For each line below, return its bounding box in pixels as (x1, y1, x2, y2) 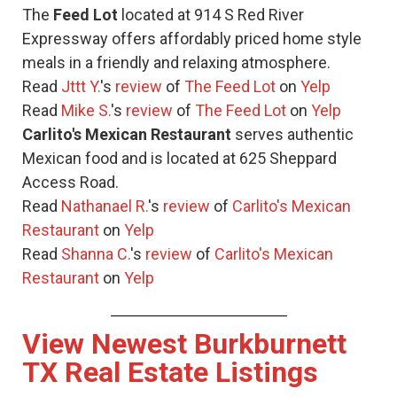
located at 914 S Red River (118, 4, 304, 24)
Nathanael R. (61, 196, 148, 215)
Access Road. (22, 172, 119, 191)
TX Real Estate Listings (22, 354, 318, 389)
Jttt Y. (61, 76, 100, 96)
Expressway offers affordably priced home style (22, 28, 362, 48)
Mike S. (61, 100, 111, 120)
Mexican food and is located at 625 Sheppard (22, 148, 337, 167)
